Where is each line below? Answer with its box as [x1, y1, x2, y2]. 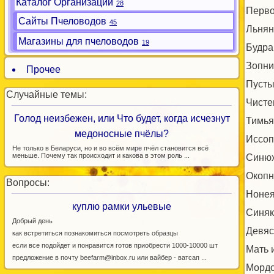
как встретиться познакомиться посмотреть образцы [12, 229, 178, 237]
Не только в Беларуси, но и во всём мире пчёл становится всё [12, 144, 209, 152]
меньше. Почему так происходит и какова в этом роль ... [12, 152, 190, 159]
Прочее [26, 64, 61, 75]
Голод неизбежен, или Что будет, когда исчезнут [14, 113, 230, 124]
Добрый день [12, 217, 53, 224]
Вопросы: [6, 177, 50, 188]
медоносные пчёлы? [74, 128, 169, 139]
